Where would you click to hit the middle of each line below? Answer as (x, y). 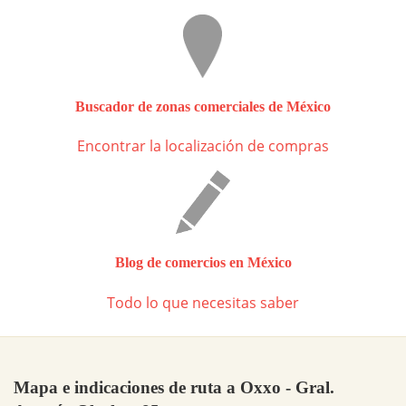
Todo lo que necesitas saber (203, 302)
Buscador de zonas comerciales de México (203, 106)
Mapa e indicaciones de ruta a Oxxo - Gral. (174, 387)
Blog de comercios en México (203, 263)
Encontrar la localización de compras (203, 146)
